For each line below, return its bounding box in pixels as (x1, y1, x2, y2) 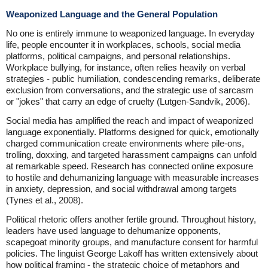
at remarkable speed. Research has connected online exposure (6, 161, 253, 172)
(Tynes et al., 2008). (6, 195, 83, 206)
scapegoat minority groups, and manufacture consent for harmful (6, 237, 258, 248)
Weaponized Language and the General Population (6, 9, 218, 20)
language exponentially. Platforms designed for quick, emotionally (6, 127, 259, 138)
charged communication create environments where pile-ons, (6, 138, 244, 149)
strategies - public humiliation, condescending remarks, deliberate (6, 74, 260, 84)
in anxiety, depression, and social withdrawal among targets (6, 184, 237, 194)
